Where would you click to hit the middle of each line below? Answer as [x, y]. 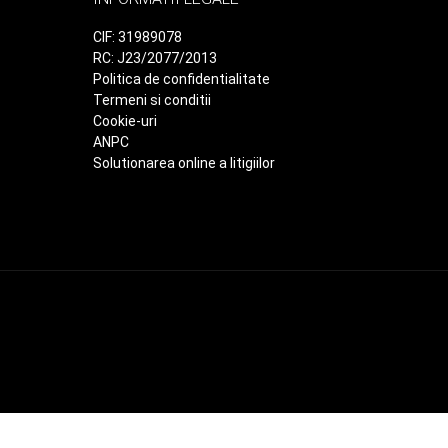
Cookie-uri [125, 121]
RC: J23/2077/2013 [155, 58]
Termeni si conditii [152, 100]
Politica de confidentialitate [181, 79]
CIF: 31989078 [137, 37]
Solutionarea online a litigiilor [184, 163]
